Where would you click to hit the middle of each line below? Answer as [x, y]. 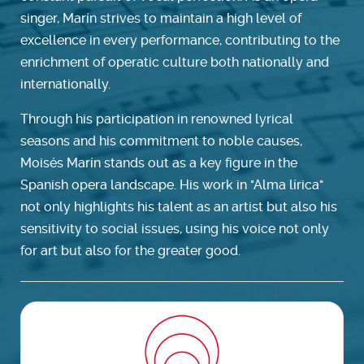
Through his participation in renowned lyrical [157, 119]
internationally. [65, 84]
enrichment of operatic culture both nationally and [175, 62]
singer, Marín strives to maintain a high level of [161, 18]
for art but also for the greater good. [130, 250]
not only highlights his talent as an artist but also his [179, 206]
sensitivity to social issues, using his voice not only [175, 228]
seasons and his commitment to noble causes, [161, 141]
